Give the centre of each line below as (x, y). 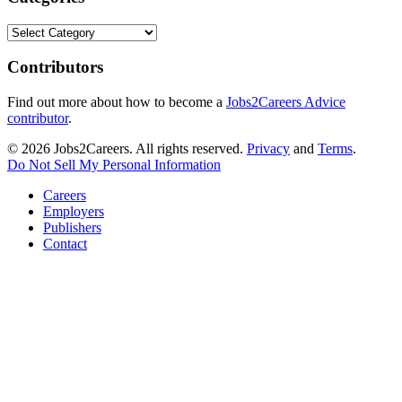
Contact (65, 244)
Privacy (268, 149)
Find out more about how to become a (117, 102)
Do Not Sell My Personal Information (114, 165)
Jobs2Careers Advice (286, 102)
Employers (74, 212)
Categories (36, 31)
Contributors (55, 67)
